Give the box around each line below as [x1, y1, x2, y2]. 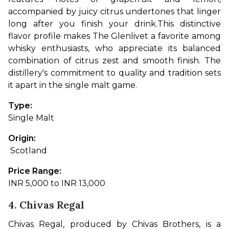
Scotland [10, 146, 47, 156]
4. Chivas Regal [8, 198, 84, 212]
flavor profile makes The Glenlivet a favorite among [8, 31, 221, 41]
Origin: [8, 133, 36, 144]
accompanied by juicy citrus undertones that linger [8, 7, 221, 17]
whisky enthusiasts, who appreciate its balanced [8, 43, 221, 54]
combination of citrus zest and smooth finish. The [8, 56, 221, 66]
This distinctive [157, 19, 221, 29]
